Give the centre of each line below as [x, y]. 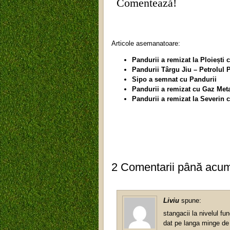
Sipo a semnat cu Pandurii [174, 79]
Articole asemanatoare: [146, 43]
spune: [191, 200]
